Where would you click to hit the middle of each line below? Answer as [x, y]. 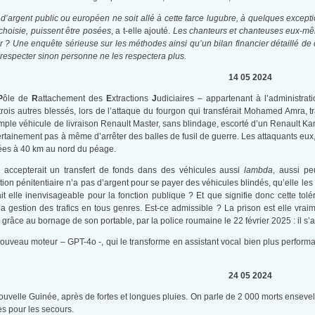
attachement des [71, 99]
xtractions [130, 99]
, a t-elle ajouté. [142, 31]
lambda [259, 171]
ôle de [18, 99]
